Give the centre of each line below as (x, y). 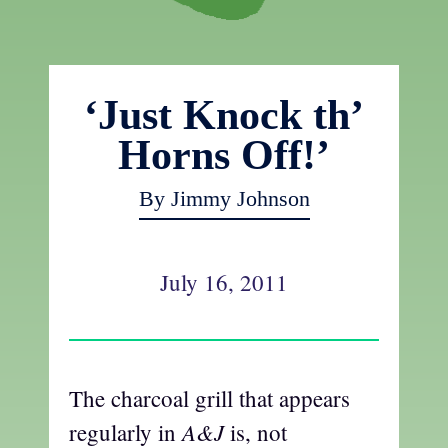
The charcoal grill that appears (209, 398)
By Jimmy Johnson (224, 199)
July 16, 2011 (224, 282)
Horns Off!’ (224, 155)
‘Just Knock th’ (224, 115)
